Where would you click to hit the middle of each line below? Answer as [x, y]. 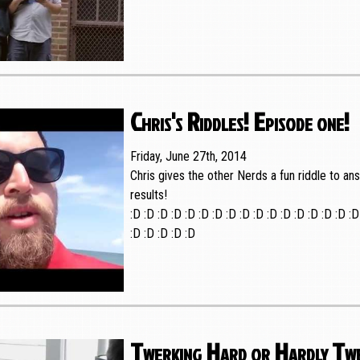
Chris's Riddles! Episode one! [239, 121]
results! [148, 194]
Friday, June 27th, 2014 [188, 156]
